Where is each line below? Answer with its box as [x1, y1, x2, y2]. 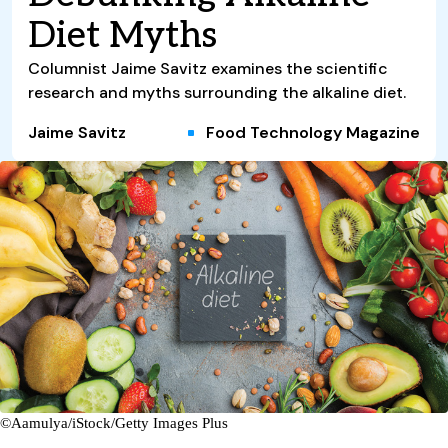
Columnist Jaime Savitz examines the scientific [28, 57, 388, 79]
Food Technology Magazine [202, 121, 420, 143]
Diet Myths [28, 13, 217, 58]
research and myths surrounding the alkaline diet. [28, 81, 406, 103]
